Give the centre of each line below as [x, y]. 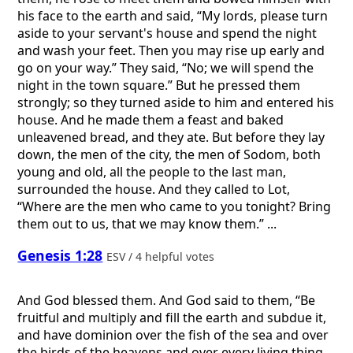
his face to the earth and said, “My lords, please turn [173, 15]
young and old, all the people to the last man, [152, 171]
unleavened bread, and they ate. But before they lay [171, 137]
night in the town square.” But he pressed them [159, 85]
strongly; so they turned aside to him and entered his [176, 102]
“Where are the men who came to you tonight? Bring [175, 206]
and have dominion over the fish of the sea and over [173, 335]
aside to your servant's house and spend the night [167, 33]
